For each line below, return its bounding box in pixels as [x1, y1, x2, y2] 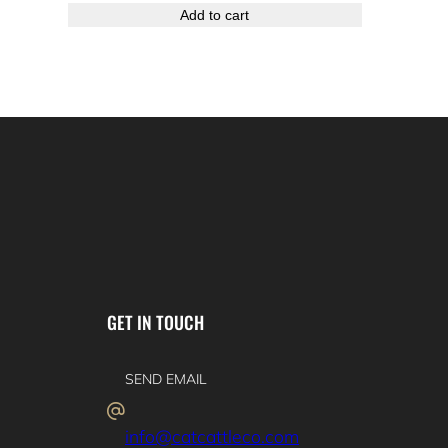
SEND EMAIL [125, 370, 207, 389]
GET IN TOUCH [107, 308, 204, 335]
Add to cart [180, 6, 250, 23]
